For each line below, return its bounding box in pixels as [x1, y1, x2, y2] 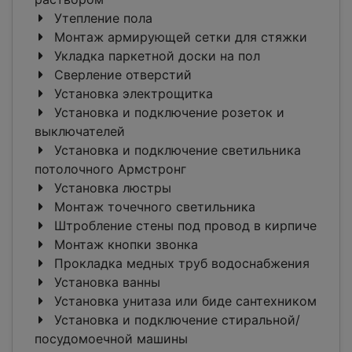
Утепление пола [50, 10, 152, 27]
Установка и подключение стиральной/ [50, 312, 300, 328]
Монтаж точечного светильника [50, 199, 255, 215]
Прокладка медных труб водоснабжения [50, 255, 310, 272]
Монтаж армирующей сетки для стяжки [50, 29, 307, 46]
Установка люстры [50, 180, 171, 196]
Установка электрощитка [50, 86, 213, 102]
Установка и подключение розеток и [50, 104, 284, 121]
